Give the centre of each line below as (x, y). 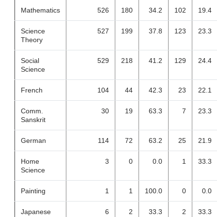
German (33, 140)
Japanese (36, 212)
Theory (32, 40)
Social (30, 61)
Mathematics (40, 10)
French (32, 90)
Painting (33, 191)
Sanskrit (33, 120)
